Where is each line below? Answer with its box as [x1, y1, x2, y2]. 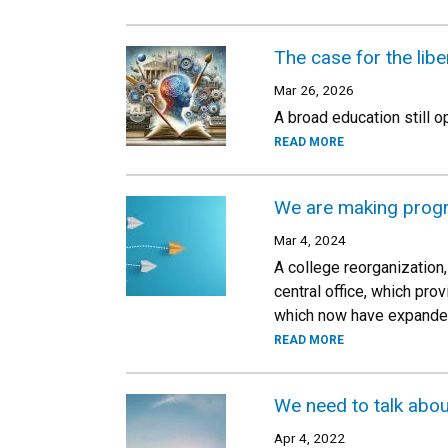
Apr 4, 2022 [274, 430, 345, 446]
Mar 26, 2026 [274, 82, 354, 98]
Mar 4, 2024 [274, 232, 346, 248]
